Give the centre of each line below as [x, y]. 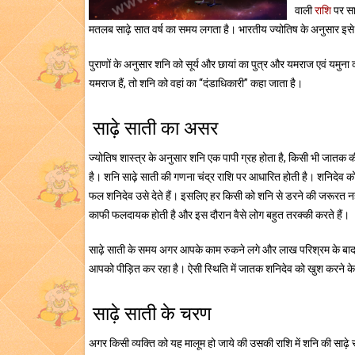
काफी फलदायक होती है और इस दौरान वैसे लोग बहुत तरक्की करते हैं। [219, 215]
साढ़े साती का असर [155, 128]
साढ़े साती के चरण [152, 314]
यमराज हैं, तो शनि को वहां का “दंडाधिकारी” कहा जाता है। [196, 83]
